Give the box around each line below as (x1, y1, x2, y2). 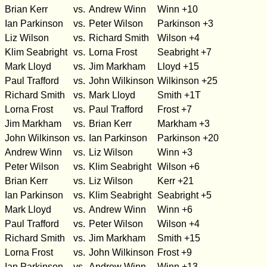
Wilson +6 (157, 162, 200, 172)
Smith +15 (157, 233, 200, 243)
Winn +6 (157, 204, 193, 215)
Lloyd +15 (157, 61, 199, 72)
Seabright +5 (157, 190, 212, 200)
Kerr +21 (157, 176, 194, 186)
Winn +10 (157, 4, 198, 14)
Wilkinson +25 (157, 76, 218, 86)
